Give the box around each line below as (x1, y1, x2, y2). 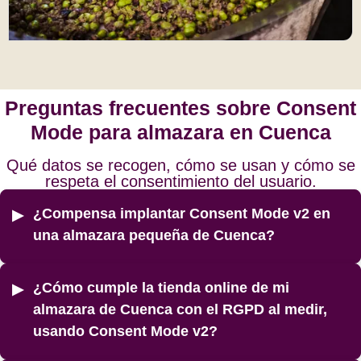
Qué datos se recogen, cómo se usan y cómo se (6, 156, 355, 175)
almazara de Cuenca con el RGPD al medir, (33, 301, 327, 318)
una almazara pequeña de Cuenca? (33, 227, 275, 244)
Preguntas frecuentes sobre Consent (5, 97, 356, 120)
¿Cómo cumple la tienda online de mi (33, 280, 289, 297)
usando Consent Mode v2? (33, 323, 218, 340)
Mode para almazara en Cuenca (30, 121, 331, 144)
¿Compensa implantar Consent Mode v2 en (33, 205, 330, 222)
